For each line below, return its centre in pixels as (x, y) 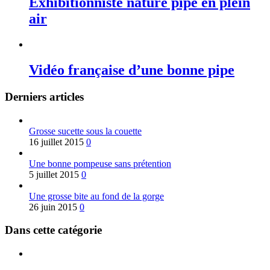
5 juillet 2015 (54, 174)
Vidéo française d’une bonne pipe (132, 70)
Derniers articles (44, 96)
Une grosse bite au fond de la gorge (96, 196)
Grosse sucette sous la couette (85, 131)
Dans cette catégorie (53, 230)
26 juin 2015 (53, 207)
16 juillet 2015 (56, 142)
